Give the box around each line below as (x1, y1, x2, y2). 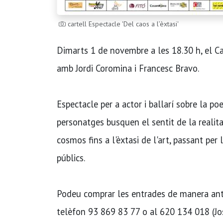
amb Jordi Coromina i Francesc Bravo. (57, 62, 199, 74)
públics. (57, 151, 85, 164)
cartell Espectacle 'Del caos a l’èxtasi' (66, 19, 179, 28)
